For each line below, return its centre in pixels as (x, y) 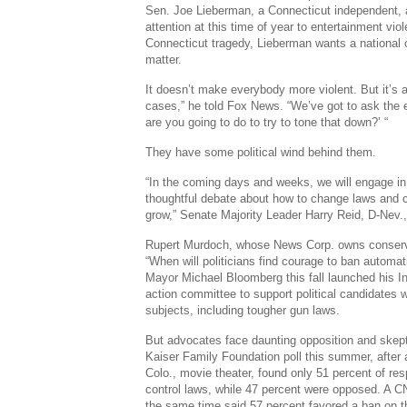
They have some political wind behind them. (261, 152)
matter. (164, 60)
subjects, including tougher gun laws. (243, 310)
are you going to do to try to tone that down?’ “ (267, 122)
